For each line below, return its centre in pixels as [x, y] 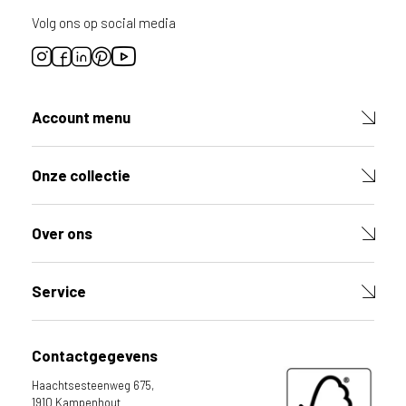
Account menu [81, 117]
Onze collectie [81, 175]
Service [59, 291]
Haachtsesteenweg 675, [93, 386]
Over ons [62, 233]
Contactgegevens [95, 356]
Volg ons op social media [104, 23]
